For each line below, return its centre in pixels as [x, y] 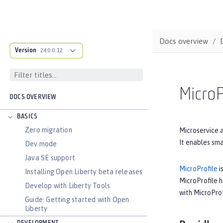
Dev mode [41, 144]
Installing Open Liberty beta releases [84, 172]
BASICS [27, 117]
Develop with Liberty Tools [68, 186]
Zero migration [49, 130]
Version [26, 51]
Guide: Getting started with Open [77, 200]
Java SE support [50, 158]
